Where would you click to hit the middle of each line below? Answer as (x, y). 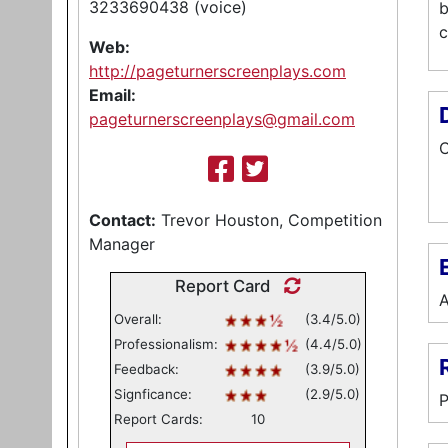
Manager (122, 244)
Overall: (138, 319)
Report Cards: (158, 419)
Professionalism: (166, 344)
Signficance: (153, 394)
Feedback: (146, 369)
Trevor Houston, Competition (269, 220)
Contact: (122, 220)
